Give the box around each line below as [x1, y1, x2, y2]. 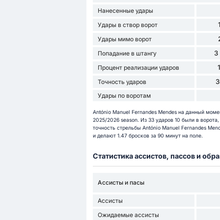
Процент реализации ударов [97, 64, 179, 72]
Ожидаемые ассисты [97, 211, 159, 219]
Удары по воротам [97, 92, 151, 100]
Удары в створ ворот [97, 21, 158, 29]
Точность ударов [97, 78, 146, 86]
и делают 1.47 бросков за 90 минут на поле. [92, 132, 203, 139]
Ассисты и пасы [97, 179, 144, 187]
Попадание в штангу [97, 50, 157, 57]
